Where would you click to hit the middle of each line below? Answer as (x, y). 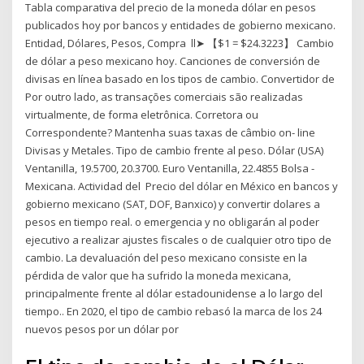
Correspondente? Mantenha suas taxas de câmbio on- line (172, 133)
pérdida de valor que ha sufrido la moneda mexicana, (158, 276)
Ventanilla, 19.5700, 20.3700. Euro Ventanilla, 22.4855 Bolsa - (170, 169)
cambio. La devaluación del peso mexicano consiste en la (167, 258)
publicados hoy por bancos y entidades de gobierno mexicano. (181, 26)
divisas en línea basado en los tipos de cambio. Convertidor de (182, 79)
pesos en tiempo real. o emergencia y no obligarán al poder (173, 222)
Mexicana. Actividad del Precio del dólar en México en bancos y (182, 186)
